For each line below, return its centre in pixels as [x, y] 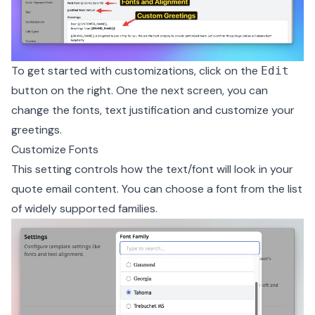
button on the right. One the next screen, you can [140, 90]
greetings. [37, 129]
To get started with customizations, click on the [136, 70]
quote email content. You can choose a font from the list [157, 188]
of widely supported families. [84, 208]
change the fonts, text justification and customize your [153, 110]
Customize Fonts [55, 149]
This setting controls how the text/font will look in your [152, 169]
